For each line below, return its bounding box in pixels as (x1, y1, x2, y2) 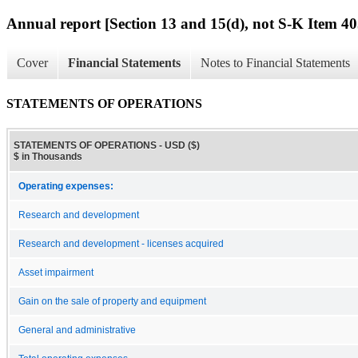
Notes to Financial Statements (201, 56, 350, 70)
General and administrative (18, 324, 136, 335)
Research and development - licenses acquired (18, 238, 224, 249)
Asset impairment (18, 267, 93, 277)
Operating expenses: (18, 181, 113, 191)
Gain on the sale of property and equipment (18, 296, 206, 306)
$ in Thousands (14, 150, 82, 162)
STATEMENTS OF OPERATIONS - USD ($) (14, 139, 200, 151)
